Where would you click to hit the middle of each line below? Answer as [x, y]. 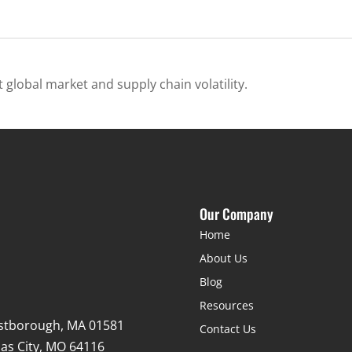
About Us [223, 258]
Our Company [236, 214]
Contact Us [227, 329]
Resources [226, 306]
